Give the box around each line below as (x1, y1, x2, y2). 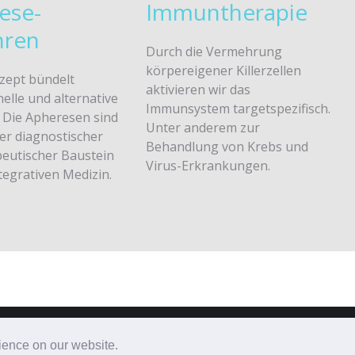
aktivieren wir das (145, 81, 250, 98)
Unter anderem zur (145, 119, 260, 136)
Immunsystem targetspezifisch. (145, 100, 330, 117)
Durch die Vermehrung (145, 43, 282, 60)
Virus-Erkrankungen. (145, 157, 270, 174)
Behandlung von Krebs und (145, 138, 308, 155)
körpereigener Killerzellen (145, 62, 301, 79)
